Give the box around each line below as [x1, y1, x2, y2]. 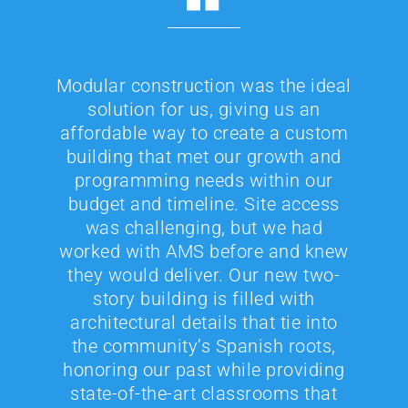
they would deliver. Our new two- [67, 264, 341, 286]
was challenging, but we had [85, 217, 323, 239]
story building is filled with [93, 288, 315, 310]
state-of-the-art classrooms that [70, 382, 338, 404]
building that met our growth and [66, 146, 342, 168]
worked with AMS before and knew [59, 240, 349, 262]
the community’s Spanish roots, [71, 335, 336, 357]
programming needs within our [74, 169, 333, 191]
